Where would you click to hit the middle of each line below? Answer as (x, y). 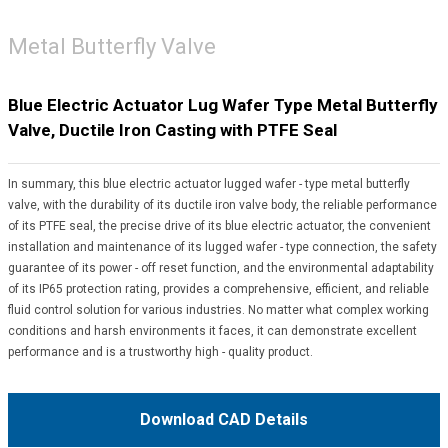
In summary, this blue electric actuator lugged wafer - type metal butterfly (208, 183)
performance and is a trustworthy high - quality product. (160, 351)
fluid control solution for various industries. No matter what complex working (218, 309)
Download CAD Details (224, 419)
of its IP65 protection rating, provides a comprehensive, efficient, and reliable (218, 288)
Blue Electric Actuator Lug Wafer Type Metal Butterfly (222, 104)
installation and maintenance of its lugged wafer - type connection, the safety (222, 246)
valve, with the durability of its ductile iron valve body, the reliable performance (222, 204)
